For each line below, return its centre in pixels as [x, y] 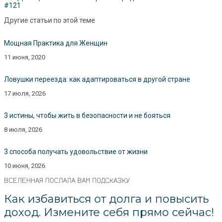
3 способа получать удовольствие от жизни [76, 152]
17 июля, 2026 [25, 94]
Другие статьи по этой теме [50, 21]
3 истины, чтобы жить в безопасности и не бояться [87, 116]
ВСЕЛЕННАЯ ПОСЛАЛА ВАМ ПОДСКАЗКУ [67, 180]
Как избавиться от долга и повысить [106, 199]
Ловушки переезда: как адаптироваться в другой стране [97, 80]
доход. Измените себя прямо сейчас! [109, 213]
